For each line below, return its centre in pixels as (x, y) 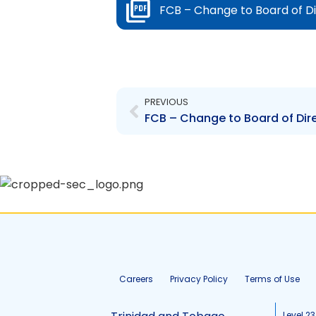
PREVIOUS (166, 102)
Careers (136, 279)
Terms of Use (272, 279)
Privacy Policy (199, 279)
